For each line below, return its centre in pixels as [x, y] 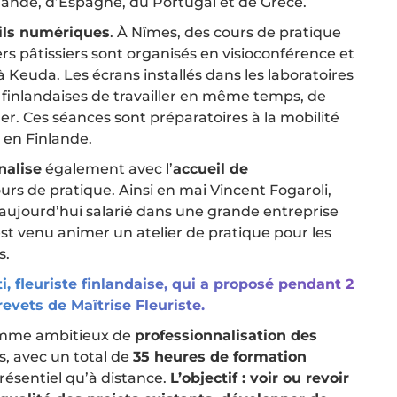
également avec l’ [107, 168]
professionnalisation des [226, 335]
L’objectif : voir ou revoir [260, 378]
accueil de [210, 168]
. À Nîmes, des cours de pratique [226, 32]
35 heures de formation [220, 356]
